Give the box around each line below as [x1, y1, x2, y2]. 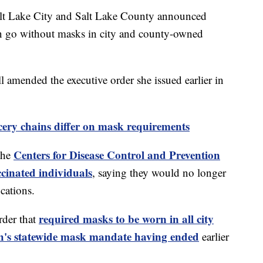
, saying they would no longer [92, 164, 226, 180]
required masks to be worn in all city [39, 210, 214, 227]
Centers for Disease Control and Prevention [14, 146, 220, 163]
